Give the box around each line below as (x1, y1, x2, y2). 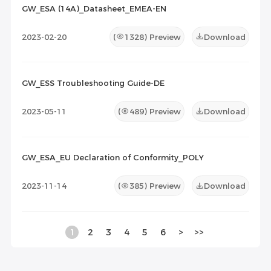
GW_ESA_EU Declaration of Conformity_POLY (21, 152, 204, 163)
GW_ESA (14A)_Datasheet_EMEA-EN (21, 3, 166, 13)
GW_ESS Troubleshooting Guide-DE (21, 77, 165, 88)
